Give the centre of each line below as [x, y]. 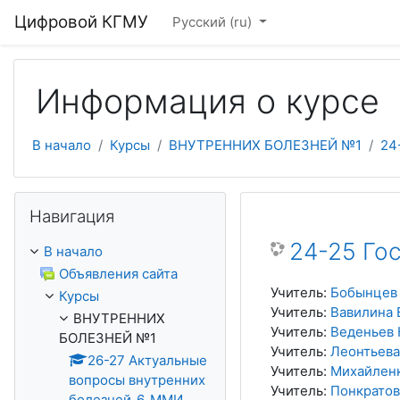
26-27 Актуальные [147, 360]
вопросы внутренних [137, 380]
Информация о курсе [208, 101]
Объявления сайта [118, 274]
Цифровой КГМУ [81, 22]
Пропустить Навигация [88, 200]
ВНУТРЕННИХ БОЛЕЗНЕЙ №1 [265, 145]
